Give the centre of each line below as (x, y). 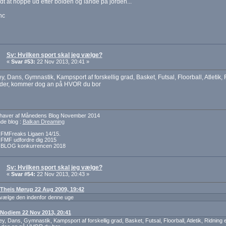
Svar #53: (23, 62)
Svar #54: (23, 174)
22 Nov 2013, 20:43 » (62, 174)
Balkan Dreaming (43, 122)
